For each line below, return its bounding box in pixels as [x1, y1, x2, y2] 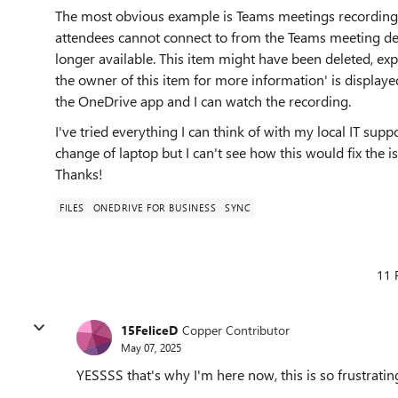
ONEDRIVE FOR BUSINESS [92, 201, 216, 214]
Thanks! [55, 164, 103, 183]
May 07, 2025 [121, 339, 181, 354]
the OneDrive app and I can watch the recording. [55, 92, 351, 110]
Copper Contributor [182, 321, 290, 338]
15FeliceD [121, 321, 178, 338]
